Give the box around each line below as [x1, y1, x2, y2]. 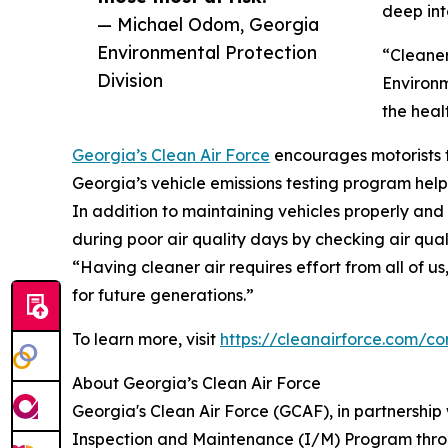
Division [97, 69, 163, 92]
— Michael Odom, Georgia [97, 13, 319, 36]
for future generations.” [72, 285, 254, 306]
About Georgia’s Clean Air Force [72, 373, 321, 394]
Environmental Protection [97, 41, 317, 64]
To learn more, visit [72, 329, 220, 350]
